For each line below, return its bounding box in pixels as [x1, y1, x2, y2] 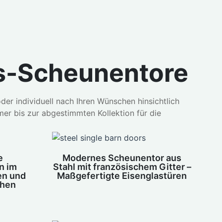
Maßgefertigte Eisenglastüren [57, 170, 187, 181]
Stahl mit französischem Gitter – [53, 162, 191, 172]
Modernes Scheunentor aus [62, 153, 182, 164]
